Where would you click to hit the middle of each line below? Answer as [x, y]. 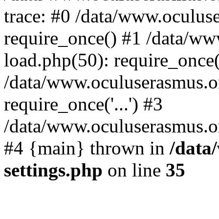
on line [134, 170]
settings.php [53, 170]
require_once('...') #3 [83, 104]
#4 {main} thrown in [87, 148]
